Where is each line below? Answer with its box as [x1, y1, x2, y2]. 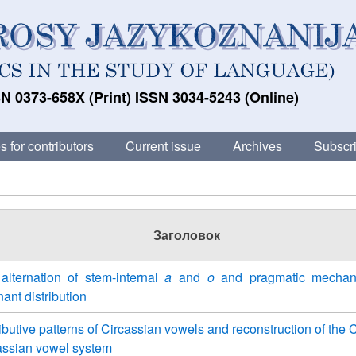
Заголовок [153, 226, 220, 244]
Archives [233, 137, 282, 155]
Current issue [126, 137, 201, 155]
